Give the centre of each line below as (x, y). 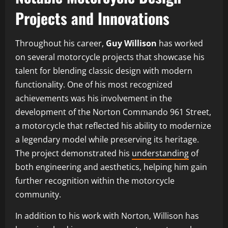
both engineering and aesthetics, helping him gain (111, 167)
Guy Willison (131, 43)
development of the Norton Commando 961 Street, (113, 112)
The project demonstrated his (74, 153)
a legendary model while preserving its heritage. (107, 139)
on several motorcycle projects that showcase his (110, 57)
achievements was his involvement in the (94, 98)
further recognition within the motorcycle (95, 180)
